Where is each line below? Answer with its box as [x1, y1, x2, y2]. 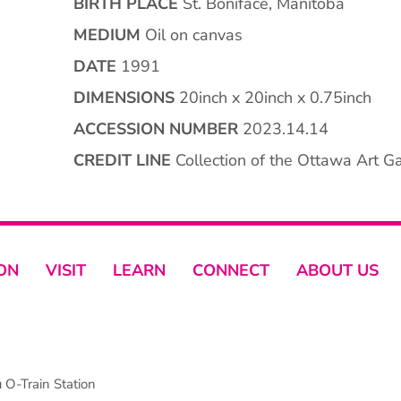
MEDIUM [73, 24, 141, 47]
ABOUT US [295, 260, 379, 282]
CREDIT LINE [73, 149, 171, 172]
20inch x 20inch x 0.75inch [175, 87, 371, 109]
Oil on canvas [141, 24, 243, 47]
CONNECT [192, 260, 269, 282]
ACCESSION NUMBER [73, 118, 238, 141]
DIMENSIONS [73, 87, 175, 109]
